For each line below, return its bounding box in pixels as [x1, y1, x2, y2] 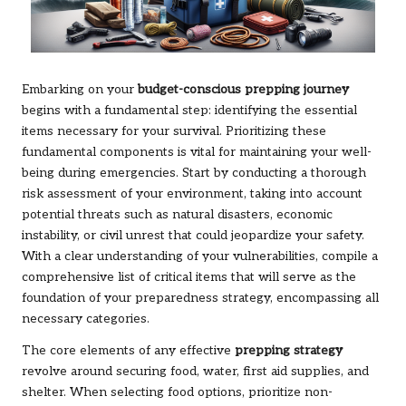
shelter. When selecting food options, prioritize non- [22, 384, 333, 400]
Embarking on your [22, 82, 138, 97]
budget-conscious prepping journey [138, 82, 349, 97]
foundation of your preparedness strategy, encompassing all [22, 290, 379, 305]
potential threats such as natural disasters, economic [22, 207, 333, 222]
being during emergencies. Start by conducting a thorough [22, 165, 366, 180]
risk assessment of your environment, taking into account [22, 186, 362, 201]
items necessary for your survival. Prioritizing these [22, 123, 326, 139]
